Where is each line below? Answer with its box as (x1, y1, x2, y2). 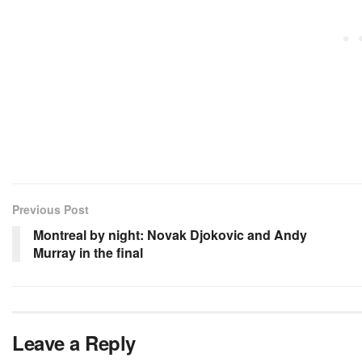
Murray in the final (33, 243, 143, 263)
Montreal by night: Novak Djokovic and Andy (33, 225, 307, 245)
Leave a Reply (12, 329, 136, 357)
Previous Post (12, 201, 89, 218)
